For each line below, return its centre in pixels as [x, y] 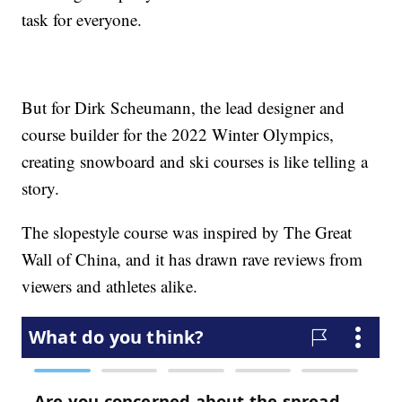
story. [41, 188]
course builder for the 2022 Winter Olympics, [178, 135]
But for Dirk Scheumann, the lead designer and [184, 108]
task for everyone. [82, 20]
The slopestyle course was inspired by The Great [187, 232]
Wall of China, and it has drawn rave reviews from [192, 259]
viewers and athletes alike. [110, 286]
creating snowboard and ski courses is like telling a [195, 162]
